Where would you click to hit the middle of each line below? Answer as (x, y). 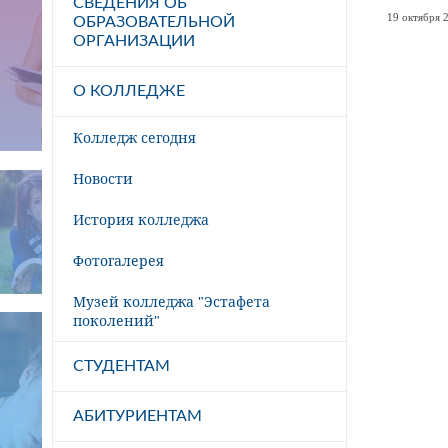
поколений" (116, 320)
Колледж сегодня (134, 137)
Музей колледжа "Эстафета (171, 301)
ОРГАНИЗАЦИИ (134, 40)
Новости (103, 178)
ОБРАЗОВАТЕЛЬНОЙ (154, 21)
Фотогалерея (118, 260)
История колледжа (141, 219)
